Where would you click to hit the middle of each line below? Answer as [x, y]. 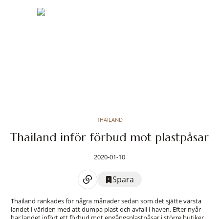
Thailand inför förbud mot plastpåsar [109, 137]
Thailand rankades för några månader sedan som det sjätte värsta [106, 201]
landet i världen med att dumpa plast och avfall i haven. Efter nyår [106, 209]
